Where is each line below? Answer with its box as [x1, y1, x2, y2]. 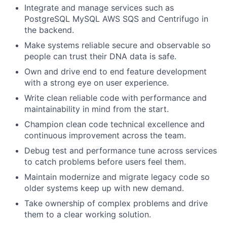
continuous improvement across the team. [24, 130, 186, 141]
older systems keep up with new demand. [24, 183, 184, 194]
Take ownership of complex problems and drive [24, 198, 208, 209]
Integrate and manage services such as [24, 3, 174, 13]
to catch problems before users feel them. [24, 157, 186, 167]
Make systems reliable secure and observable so [24, 40, 211, 51]
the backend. [24, 25, 74, 35]
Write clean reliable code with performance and [24, 93, 207, 103]
